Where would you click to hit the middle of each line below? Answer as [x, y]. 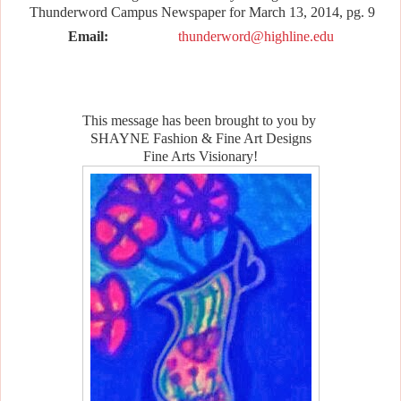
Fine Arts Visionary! [200, 156]
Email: [88, 36]
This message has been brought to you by [200, 120]
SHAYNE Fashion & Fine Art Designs [200, 138]
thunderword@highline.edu [256, 36]
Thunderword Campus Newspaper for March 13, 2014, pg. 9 [200, 12]
